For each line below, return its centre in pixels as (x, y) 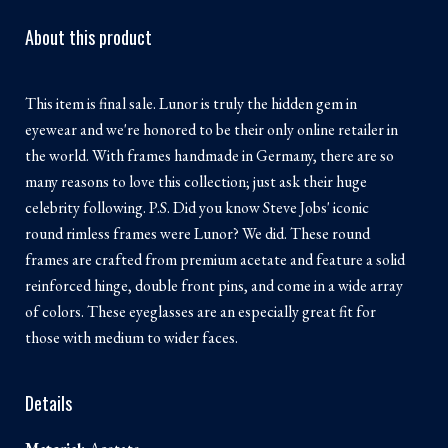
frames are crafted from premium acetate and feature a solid (215, 259)
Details (48, 403)
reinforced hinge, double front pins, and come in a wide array (214, 285)
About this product (88, 37)
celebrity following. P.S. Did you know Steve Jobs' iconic (197, 207)
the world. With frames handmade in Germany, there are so (209, 155)
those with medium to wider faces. (131, 337)
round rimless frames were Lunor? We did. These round (197, 233)
